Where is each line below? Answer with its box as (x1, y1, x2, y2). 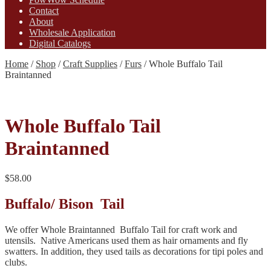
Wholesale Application (29, 27, 116, 38)
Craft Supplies (63, 58, 117, 69)
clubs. (5, 256, 27, 267)
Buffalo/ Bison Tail (5, 195, 125, 212)
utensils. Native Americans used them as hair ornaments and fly (5, 235, 248, 246)
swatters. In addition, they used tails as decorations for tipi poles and (5, 246, 263, 256)
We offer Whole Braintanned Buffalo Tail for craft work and (5, 224, 237, 235)
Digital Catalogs (29, 38, 91, 48)
